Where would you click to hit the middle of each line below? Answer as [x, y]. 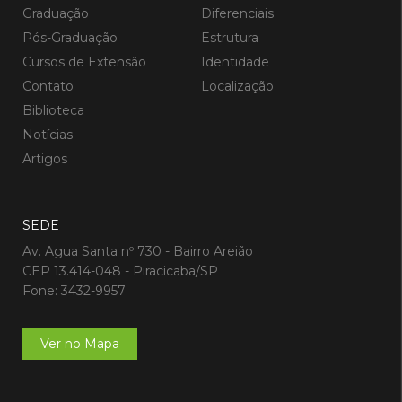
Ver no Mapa [80, 344]
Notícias [48, 135]
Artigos [45, 159]
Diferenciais [237, 14]
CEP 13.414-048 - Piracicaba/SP [120, 271]
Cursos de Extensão [84, 62]
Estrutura [230, 38]
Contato [48, 87]
